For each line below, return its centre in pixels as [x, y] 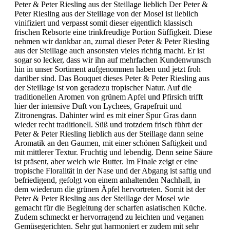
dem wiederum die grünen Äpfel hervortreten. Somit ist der [110, 189]
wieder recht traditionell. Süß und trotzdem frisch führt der [108, 124]
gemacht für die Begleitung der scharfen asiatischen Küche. [110, 207]
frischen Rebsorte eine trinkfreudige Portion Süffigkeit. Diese [113, 32]
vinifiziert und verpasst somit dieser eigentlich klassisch [103, 23]
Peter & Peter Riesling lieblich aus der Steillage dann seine [109, 133]
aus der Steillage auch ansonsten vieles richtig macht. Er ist [109, 50]
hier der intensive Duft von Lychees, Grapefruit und [98, 106]
